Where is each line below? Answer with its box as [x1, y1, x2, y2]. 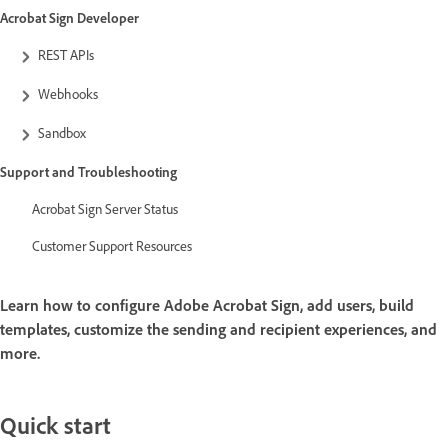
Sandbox [38, 123, 86, 141]
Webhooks [38, 84, 101, 102]
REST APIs [38, 45, 97, 63]
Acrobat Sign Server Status [32, 200, 178, 218]
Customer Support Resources [32, 237, 195, 255]
